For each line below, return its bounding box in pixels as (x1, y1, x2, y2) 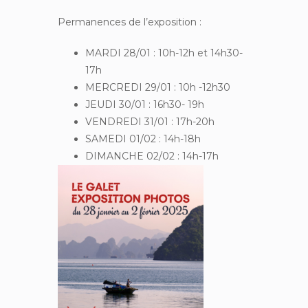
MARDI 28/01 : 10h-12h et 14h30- (85, 46, 243, 59)
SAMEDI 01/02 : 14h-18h (85, 132, 201, 145)
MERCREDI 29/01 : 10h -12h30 (85, 80, 230, 93)
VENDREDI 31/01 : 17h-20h (85, 115, 214, 128)
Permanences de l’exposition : (58, 15, 201, 28)
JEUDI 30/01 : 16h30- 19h (85, 98, 204, 111)
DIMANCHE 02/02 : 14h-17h (85, 149, 219, 162)
